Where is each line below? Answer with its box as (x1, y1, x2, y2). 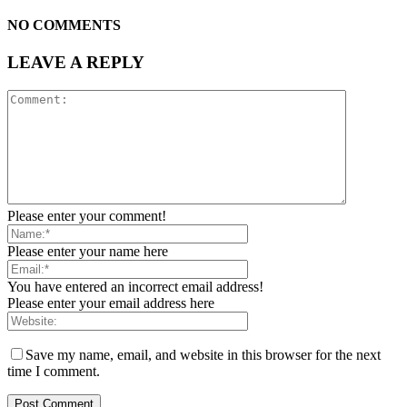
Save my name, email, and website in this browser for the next (25, 346, 381, 362)
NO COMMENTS (7, 16, 121, 33)
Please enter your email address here (7, 294, 214, 311)
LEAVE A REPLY (7, 53, 144, 73)
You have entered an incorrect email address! (7, 278, 263, 294)
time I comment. (7, 362, 100, 379)
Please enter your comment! (7, 207, 166, 223)
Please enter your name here (7, 243, 168, 259)
